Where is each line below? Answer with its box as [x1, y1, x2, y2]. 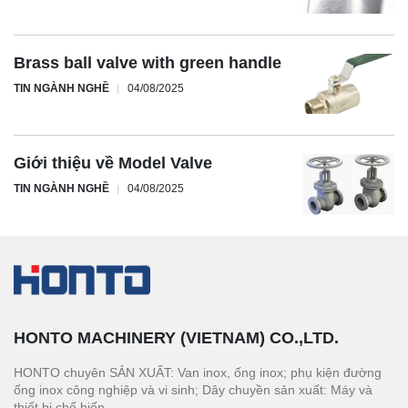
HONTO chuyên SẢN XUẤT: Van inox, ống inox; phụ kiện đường [14, 364, 382, 380]
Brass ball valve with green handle [14, 53, 281, 72]
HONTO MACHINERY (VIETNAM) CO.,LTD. [14, 328, 339, 347]
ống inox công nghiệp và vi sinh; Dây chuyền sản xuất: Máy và [14, 382, 372, 397]
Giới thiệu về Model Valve [14, 154, 212, 173]
